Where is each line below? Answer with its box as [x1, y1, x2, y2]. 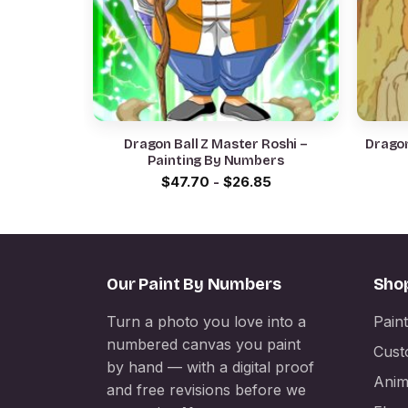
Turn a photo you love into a [107, 311, 306, 331]
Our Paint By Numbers [107, 273, 281, 294]
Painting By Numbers [148, 152, 284, 168]
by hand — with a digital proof [107, 357, 314, 376]
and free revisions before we [107, 380, 306, 399]
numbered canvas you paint [107, 334, 301, 353]
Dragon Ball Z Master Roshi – [124, 136, 308, 152]
